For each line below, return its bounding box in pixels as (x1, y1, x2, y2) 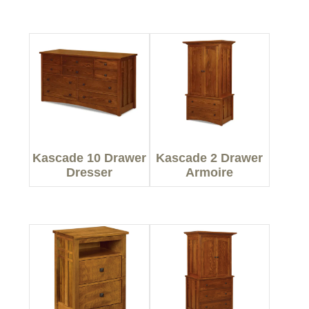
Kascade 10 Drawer (32, 151, 147, 166)
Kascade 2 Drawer (156, 151, 263, 166)
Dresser (66, 166, 113, 180)
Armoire (186, 166, 234, 180)
